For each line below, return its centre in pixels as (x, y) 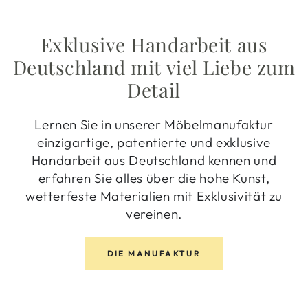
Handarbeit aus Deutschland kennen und (154, 160)
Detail (154, 89)
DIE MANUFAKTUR (154, 253)
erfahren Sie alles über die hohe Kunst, (154, 178)
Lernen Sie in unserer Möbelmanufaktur (154, 124)
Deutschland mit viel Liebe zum (154, 67)
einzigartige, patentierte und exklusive (154, 142)
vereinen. (154, 213)
